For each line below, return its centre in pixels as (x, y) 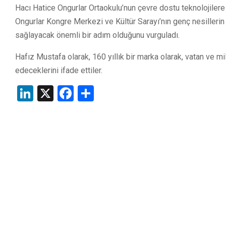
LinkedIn (63, 94)
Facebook (107, 94)
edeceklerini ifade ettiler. (59, 71)
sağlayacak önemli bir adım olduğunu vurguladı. (97, 35)
